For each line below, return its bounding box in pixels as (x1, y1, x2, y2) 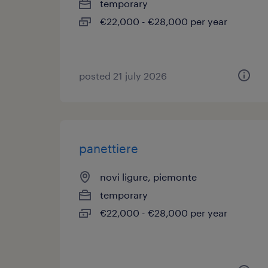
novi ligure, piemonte (100, 171, 197, 182)
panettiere (79, 141, 138, 156)
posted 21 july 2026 (79, 70, 167, 81)
